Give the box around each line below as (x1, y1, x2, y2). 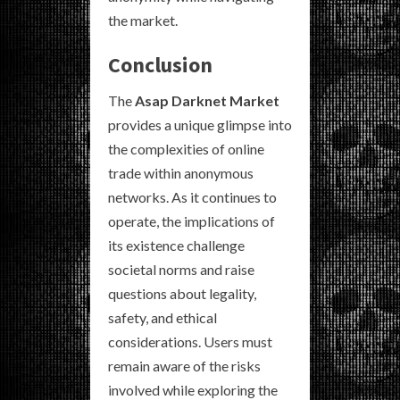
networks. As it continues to (108, 187, 277, 205)
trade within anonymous (108, 163, 254, 181)
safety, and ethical (108, 308, 217, 326)
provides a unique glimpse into (108, 115, 292, 133)
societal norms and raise (108, 260, 254, 278)
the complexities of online (108, 139, 264, 157)
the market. (108, 11, 178, 29)
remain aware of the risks (108, 356, 261, 374)
